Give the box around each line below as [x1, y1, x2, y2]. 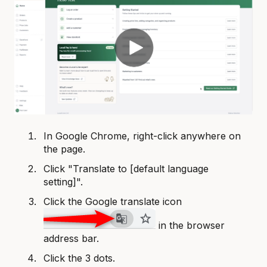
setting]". [44, 175, 83, 188]
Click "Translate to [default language [44, 162, 209, 175]
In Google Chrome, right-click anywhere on [44, 129, 241, 142]
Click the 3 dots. [44, 252, 115, 265]
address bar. [44, 232, 99, 245]
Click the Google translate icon [44, 195, 185, 208]
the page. [44, 142, 85, 155]
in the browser [156, 219, 225, 232]
